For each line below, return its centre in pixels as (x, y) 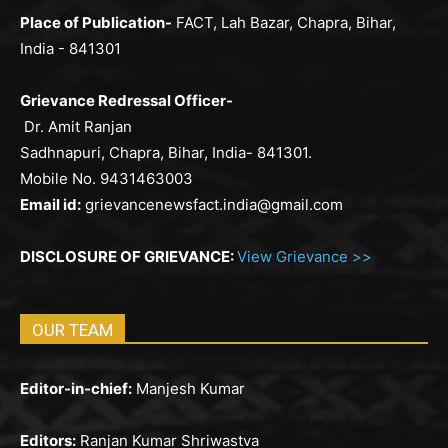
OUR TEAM (72, 329)
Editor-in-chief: (76, 388)
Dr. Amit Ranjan (76, 126)
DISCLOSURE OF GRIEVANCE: (128, 256)
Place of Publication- (96, 22)
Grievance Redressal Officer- (126, 100)
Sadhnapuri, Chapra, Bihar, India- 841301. (166, 152)
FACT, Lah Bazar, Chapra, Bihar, (284, 22)
